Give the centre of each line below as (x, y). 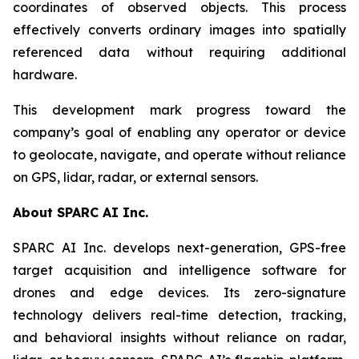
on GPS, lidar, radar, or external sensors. (135, 177)
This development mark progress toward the (179, 110)
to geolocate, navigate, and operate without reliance (179, 155)
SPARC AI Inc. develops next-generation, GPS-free (179, 248)
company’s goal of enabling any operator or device (179, 132)
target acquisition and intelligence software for (179, 270)
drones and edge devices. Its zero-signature (179, 292)
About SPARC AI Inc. (81, 212)
